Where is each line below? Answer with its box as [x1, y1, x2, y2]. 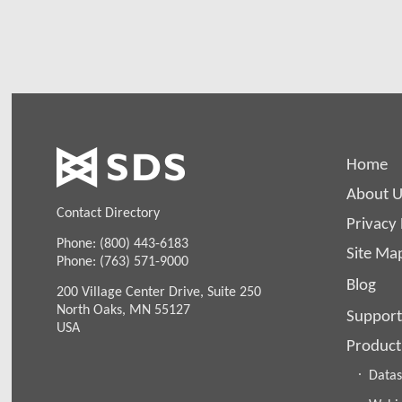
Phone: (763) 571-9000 [57, 251, 189, 269]
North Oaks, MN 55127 [57, 300, 191, 318]
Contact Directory [57, 204, 161, 222]
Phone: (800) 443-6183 [57, 233, 189, 251]
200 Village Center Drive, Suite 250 [57, 282, 262, 300]
